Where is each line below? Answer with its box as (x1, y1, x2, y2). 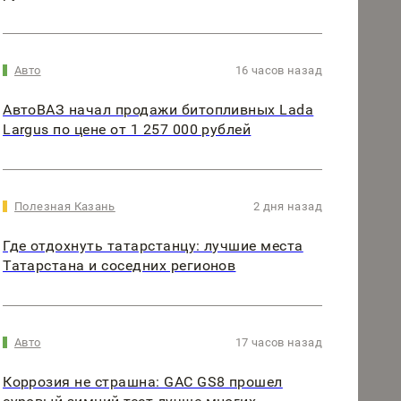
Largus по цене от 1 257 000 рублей (3, 121, 252, 139)
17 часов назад (235, 336, 322, 350)
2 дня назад (252, 200, 322, 214)
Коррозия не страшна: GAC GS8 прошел (3, 373, 283, 391)
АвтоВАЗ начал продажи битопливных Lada (3, 101, 314, 119)
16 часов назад (235, 64, 322, 78)
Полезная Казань (14, 200, 115, 214)
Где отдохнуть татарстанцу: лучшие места (3, 237, 303, 255)
